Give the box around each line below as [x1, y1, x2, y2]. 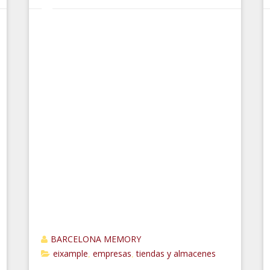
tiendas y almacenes [136, 247, 216, 259]
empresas [93, 247, 132, 259]
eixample [53, 247, 89, 259]
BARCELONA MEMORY [51, 233, 142, 245]
